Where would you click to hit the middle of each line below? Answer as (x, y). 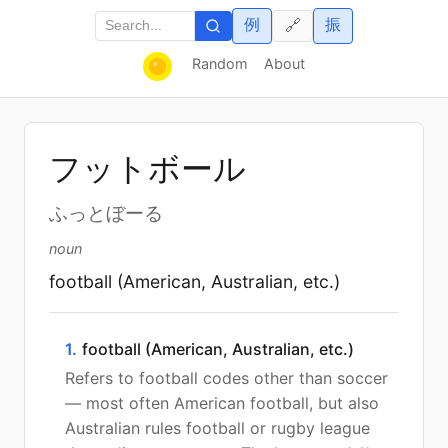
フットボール (147, 168)
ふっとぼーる (106, 213)
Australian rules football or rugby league (217, 427)
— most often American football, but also (222, 402)
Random (219, 63)
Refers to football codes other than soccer (226, 377)
